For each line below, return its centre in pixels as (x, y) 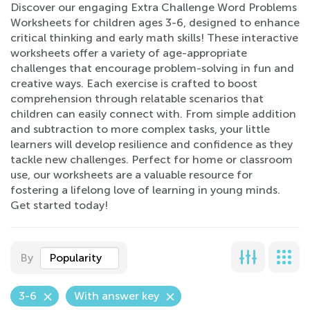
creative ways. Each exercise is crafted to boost (134, 83)
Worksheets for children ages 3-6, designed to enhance (155, 22)
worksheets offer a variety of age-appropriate (129, 53)
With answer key (117, 296)
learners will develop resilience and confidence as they (152, 144)
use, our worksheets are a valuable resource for (131, 175)
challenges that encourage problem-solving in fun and (152, 68)
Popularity (75, 258)
